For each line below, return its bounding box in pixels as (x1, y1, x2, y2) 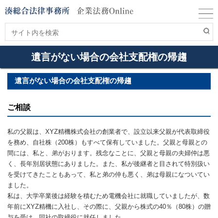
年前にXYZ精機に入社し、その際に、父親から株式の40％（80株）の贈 (7, 203, 211, 210)
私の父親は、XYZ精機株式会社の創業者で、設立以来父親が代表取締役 (7, 128, 210, 135)
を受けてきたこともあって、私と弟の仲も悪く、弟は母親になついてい (7, 171, 210, 178)
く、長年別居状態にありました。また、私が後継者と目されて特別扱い (7, 160, 210, 167)
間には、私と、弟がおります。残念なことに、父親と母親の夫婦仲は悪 (7, 149, 210, 157)
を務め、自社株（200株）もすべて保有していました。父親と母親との (7, 139, 207, 146)
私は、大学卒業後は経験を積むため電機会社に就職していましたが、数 (7, 192, 210, 200)
